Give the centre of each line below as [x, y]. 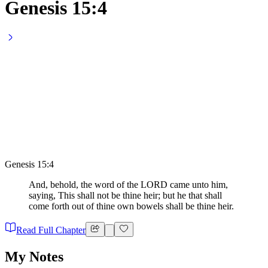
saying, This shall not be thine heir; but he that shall [125, 196]
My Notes [34, 256]
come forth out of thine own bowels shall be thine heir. [131, 206]
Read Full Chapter [51, 230]
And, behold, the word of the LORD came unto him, [128, 185]
